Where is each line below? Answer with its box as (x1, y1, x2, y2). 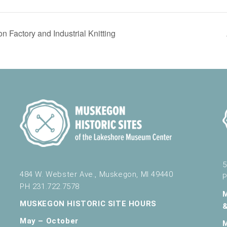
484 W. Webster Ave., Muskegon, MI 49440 (20, 169, 173, 179)
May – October (20, 216, 79, 225)
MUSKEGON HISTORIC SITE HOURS (20, 199, 157, 208)
